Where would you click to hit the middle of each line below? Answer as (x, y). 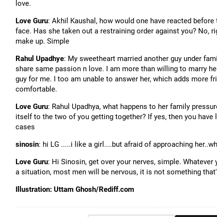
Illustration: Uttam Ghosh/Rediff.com (75, 189)
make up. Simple (42, 41)
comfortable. (36, 89)
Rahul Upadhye (40, 59)
